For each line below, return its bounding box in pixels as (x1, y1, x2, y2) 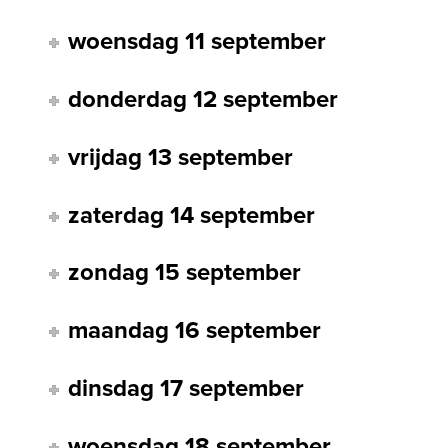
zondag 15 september (68, 258, 302, 288)
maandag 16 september (68, 316, 322, 346)
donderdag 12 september (68, 85, 339, 115)
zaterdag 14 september (68, 200, 316, 230)
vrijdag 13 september (68, 142, 294, 172)
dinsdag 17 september (68, 373, 305, 403)
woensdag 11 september (68, 27, 327, 57)
